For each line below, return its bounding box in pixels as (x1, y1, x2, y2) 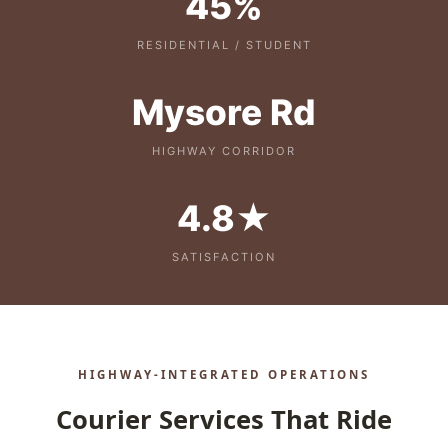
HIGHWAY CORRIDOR (152, 144, 296, 158)
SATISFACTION (172, 250, 276, 264)
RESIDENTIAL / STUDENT (136, 38, 312, 52)
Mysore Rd (132, 91, 316, 134)
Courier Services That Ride (56, 402, 392, 437)
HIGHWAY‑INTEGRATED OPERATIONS (78, 367, 370, 382)
